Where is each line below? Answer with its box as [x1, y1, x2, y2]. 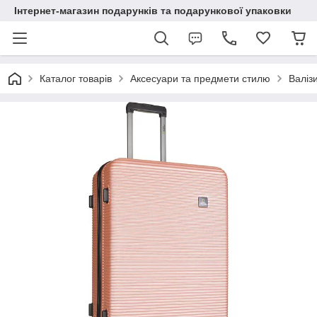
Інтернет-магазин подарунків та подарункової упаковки [14, 5, 292, 16]
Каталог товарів [40, 73, 112, 84]
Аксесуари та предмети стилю [130, 73, 270, 84]
